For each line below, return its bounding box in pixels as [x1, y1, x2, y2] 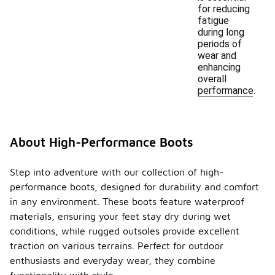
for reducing [198, 3, 250, 15]
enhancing [198, 61, 241, 73]
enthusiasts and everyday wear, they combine [10, 255, 215, 266]
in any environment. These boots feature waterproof [10, 196, 244, 207]
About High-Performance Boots [10, 135, 193, 149]
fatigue [198, 15, 229, 26]
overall [198, 73, 227, 85]
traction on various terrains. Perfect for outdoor [10, 240, 223, 251]
